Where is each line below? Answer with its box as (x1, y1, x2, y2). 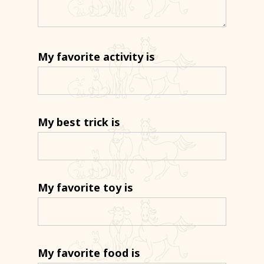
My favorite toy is (38, 180, 134, 194)
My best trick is (38, 115, 121, 129)
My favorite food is (38, 246, 141, 260)
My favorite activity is (38, 49, 156, 64)
